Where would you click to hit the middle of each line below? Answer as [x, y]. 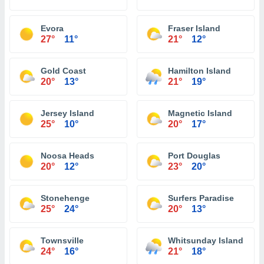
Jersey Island [67, 113]
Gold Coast [63, 71]
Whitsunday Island [206, 240]
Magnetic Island [200, 113]
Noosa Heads [67, 156]
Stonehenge [65, 198]
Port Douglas [194, 156]
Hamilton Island [199, 71]
